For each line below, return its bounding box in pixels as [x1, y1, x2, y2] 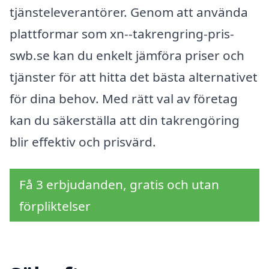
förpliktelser [19, 198, 91, 215]
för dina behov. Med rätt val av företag [10, 89, 238, 107]
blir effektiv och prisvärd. [10, 133, 156, 150]
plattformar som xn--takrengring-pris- [10, 25, 234, 42]
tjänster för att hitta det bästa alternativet [10, 68, 258, 85]
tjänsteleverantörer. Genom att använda [10, 3, 248, 20]
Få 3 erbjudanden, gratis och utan [19, 176, 219, 193]
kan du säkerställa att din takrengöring [10, 111, 240, 128]
